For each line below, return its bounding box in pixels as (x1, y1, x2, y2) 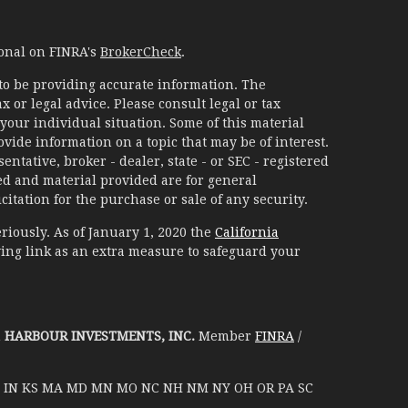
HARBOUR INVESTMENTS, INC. (4, 329, 195, 344)
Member (194, 329, 255, 344)
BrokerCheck (99, 45, 181, 60)
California (214, 225, 279, 240)
